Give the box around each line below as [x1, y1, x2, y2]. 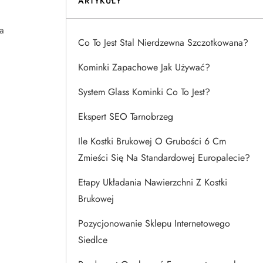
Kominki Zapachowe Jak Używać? [78, 60, 210, 74]
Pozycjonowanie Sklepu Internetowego [78, 217, 230, 230]
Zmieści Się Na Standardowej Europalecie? [78, 151, 250, 164]
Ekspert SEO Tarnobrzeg [78, 110, 173, 123]
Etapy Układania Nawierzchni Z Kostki [78, 176, 227, 189]
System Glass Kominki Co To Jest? [78, 85, 210, 99]
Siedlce [78, 233, 107, 247]
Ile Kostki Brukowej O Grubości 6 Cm [78, 134, 226, 148]
